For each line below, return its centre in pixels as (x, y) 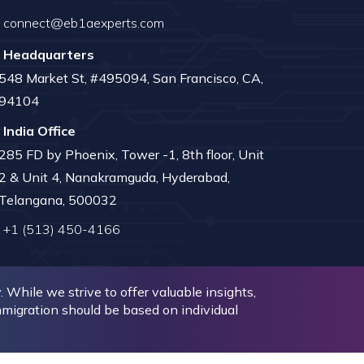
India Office (39, 131)
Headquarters (49, 54)
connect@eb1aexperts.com (84, 23)
